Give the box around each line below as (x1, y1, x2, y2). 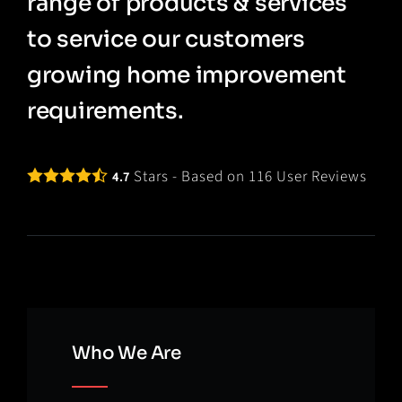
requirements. (26, 97, 184, 126)
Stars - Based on (129, 166, 249, 188)
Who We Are (71, 342, 181, 365)
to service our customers (26, 25, 305, 54)
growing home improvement (26, 61, 346, 90)
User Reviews (272, 166, 367, 188)
